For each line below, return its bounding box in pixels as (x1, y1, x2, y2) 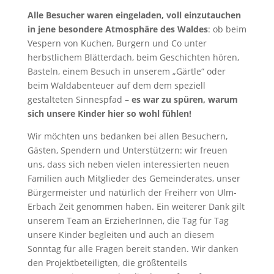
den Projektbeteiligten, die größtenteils (27, 257, 187, 268)
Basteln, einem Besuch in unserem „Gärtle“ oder (27, 65, 226, 77)
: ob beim (207, 23, 246, 35)
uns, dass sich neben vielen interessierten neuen (27, 158, 229, 170)
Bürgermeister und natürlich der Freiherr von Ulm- (27, 187, 237, 198)
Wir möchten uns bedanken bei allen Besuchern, (27, 130, 228, 142)
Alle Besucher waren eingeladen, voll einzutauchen (27, 9, 241, 21)
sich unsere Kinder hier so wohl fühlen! (27, 108, 191, 119)
